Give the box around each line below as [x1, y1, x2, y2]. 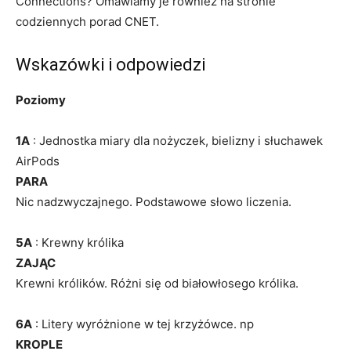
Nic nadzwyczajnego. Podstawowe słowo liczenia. [16, 194, 291, 209]
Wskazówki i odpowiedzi [16, 54, 205, 74]
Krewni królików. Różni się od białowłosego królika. [16, 275, 299, 291]
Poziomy [16, 92, 66, 107]
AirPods [16, 153, 60, 168]
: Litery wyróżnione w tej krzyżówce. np [32, 316, 254, 331]
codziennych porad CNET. [16, 13, 159, 29]
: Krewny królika [32, 234, 124, 250]
